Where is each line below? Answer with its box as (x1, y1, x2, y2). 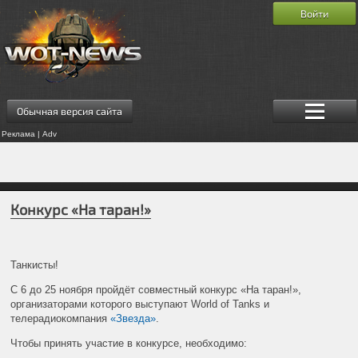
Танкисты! (10, 258, 59, 271)
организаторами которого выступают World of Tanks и (10, 297, 270, 310)
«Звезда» (110, 312, 157, 324)
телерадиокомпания (10, 312, 111, 324)
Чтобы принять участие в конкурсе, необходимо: (10, 336, 248, 349)
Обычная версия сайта (16, 104, 122, 117)
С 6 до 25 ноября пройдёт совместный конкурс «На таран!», (10, 283, 302, 296)
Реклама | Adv (2, 129, 57, 138)
